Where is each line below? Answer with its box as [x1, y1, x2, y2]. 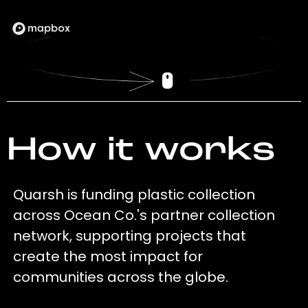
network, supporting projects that [13, 226, 247, 246]
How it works [6, 135, 275, 168]
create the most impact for [13, 247, 203, 267]
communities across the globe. [13, 267, 229, 287]
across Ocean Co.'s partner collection [13, 206, 276, 225]
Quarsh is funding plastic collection [13, 185, 256, 205]
